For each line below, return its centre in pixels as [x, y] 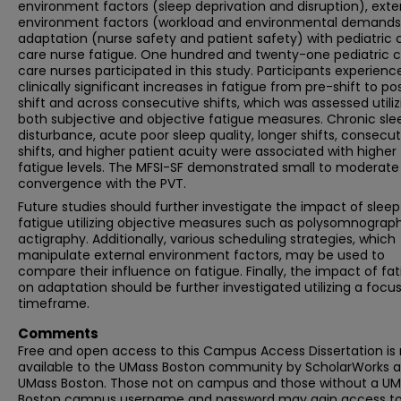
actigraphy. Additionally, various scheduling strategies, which [207, 239]
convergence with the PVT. [102, 183]
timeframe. [54, 303]
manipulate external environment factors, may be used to [201, 255]
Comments [58, 333]
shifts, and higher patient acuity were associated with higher [207, 151]
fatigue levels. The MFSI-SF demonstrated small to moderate [209, 167]
